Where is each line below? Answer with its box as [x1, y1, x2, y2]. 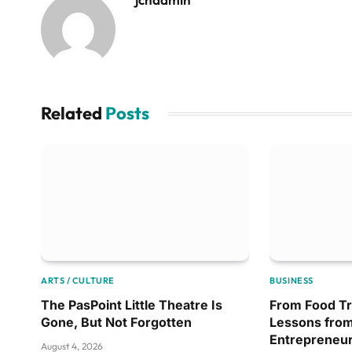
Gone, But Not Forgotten [41, 314, 192, 331]
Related [41, 102, 105, 125]
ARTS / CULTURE [41, 275, 115, 287]
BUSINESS [269, 275, 313, 287]
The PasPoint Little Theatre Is [41, 297, 222, 313]
